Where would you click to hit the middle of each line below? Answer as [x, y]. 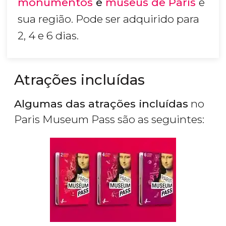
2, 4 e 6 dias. [49, 36]
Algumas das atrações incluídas [101, 104]
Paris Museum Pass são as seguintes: [110, 120]
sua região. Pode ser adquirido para [108, 19]
